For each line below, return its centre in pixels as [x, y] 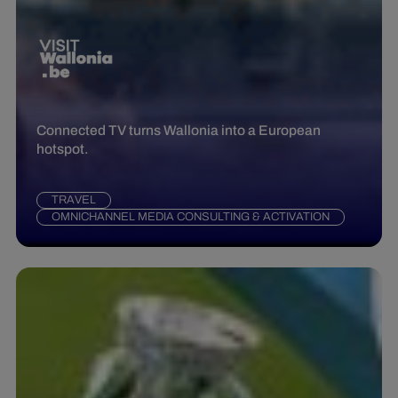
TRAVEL [73, 200]
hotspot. [63, 149]
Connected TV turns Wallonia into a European [179, 131]
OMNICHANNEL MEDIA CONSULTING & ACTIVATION [190, 217]
